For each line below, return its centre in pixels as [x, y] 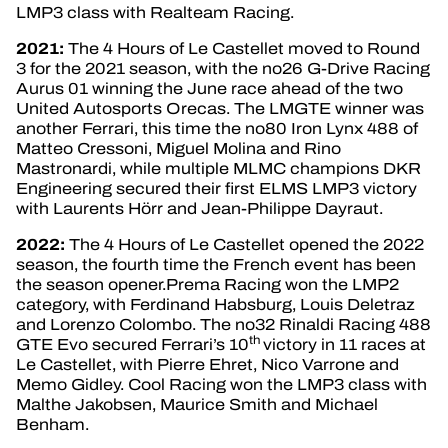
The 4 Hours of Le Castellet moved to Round [244, 48]
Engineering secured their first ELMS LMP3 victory [216, 188]
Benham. [52, 424]
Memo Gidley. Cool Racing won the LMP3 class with [221, 384]
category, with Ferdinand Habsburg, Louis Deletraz [215, 304]
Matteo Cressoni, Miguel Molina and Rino [178, 148]
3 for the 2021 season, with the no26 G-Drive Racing [223, 68]
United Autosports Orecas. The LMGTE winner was [220, 108]
